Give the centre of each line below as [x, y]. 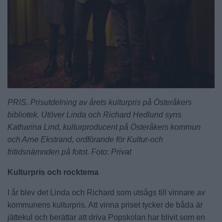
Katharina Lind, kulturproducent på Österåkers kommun [104, 127]
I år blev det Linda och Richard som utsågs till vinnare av [106, 193]
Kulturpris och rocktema [53, 172]
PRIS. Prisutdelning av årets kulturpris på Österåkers [100, 103]
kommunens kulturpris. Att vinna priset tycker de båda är [105, 205]
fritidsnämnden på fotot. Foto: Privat [69, 152]
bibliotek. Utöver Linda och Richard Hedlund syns [94, 115]
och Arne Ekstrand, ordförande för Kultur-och [85, 140]
